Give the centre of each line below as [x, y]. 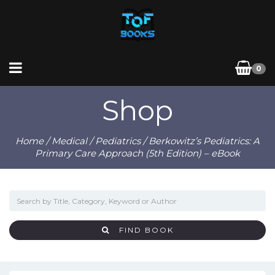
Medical [69, 141]
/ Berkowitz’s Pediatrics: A [200, 141]
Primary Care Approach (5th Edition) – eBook [137, 153]
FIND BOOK [146, 230]
